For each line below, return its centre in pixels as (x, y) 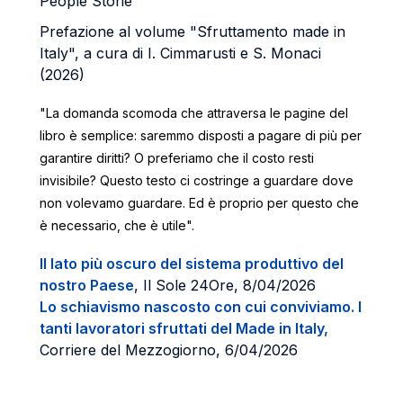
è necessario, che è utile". (117, 225)
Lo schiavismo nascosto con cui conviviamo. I (201, 307)
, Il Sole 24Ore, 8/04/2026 (225, 285)
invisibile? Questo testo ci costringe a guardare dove (197, 180)
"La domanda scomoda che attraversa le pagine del (194, 113)
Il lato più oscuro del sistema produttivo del (192, 264)
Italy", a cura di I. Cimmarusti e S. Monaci (180, 53)
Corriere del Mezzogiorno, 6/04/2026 (169, 350)
